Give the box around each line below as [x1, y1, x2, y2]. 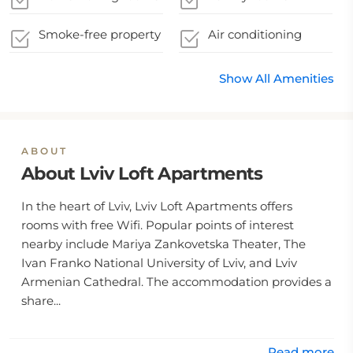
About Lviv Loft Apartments [21, 162, 263, 184]
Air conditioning [208, 27, 303, 42]
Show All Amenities [219, 71, 334, 86]
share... [21, 293, 61, 308]
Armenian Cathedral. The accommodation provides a [21, 274, 332, 289]
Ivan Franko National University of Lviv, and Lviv [21, 255, 297, 270]
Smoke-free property [39, 27, 161, 42]
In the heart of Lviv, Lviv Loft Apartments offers [21, 199, 292, 214]
